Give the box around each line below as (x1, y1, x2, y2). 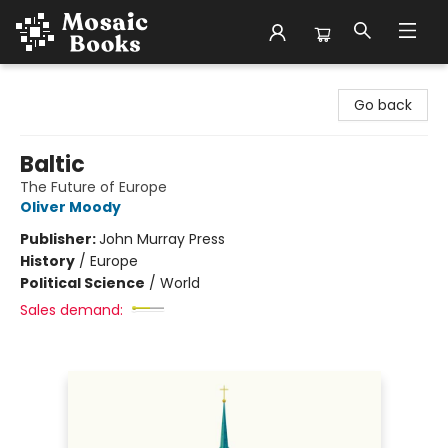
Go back (354, 95, 412, 115)
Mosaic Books (15, 73, 108, 93)
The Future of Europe (20, 177, 167, 197)
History (20, 251, 75, 271)
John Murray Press (99, 229, 225, 249)
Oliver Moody (20, 197, 121, 217)
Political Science (20, 273, 145, 293)
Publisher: (20, 229, 99, 249)
